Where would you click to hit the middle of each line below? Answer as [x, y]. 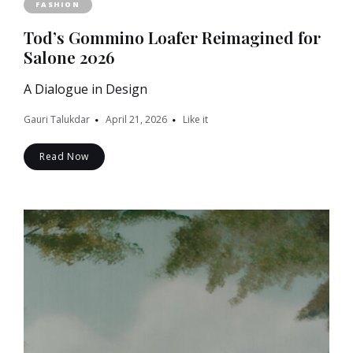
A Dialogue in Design [85, 89]
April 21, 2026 [136, 119]
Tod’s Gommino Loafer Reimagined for [172, 37]
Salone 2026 [69, 56]
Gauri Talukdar [57, 119]
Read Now [64, 156]
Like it [195, 119]
